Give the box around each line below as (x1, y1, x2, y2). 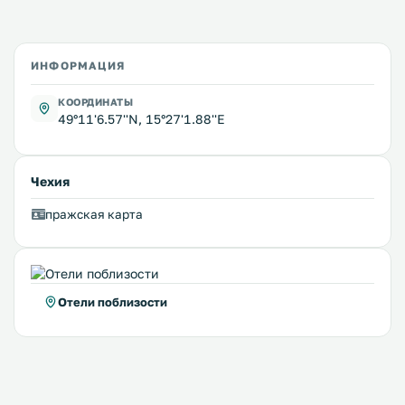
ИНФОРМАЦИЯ (31, 59, 125, 72)
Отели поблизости (58, 295, 167, 309)
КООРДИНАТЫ (58, 96, 134, 108)
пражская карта (45, 207, 143, 221)
